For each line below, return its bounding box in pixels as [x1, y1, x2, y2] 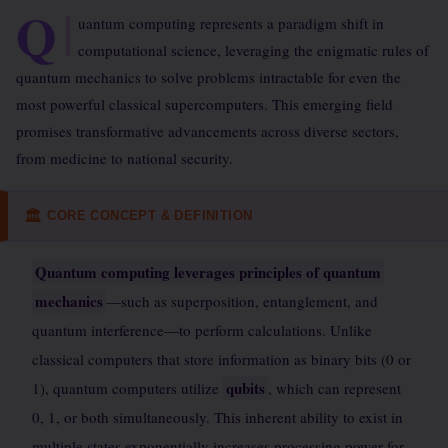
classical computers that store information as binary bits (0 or [32, 349, 411, 369]
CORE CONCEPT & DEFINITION [47, 207, 253, 223]
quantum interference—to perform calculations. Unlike [32, 320, 372, 340]
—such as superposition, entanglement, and [106, 291, 378, 311]
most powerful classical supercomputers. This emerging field [16, 94, 393, 114]
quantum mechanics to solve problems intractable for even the [16, 67, 401, 87]
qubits [226, 377, 265, 399]
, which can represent [268, 378, 401, 398]
